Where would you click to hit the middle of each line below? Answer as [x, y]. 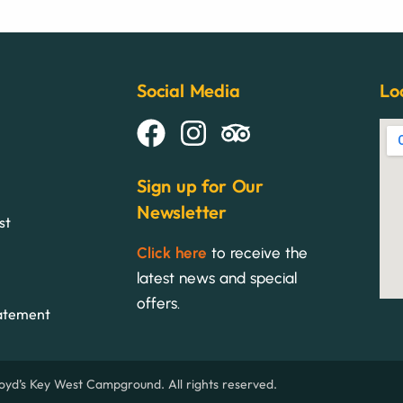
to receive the [257, 252]
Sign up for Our [200, 185]
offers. [158, 303]
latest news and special [216, 278]
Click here [171, 252]
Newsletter [181, 211]
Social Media [188, 90]
